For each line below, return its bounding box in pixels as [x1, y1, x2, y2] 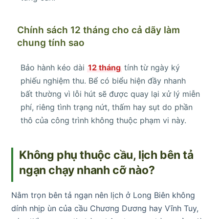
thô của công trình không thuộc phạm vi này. [21, 115, 186, 125]
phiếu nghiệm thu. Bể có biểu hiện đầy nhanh [21, 75, 186, 86]
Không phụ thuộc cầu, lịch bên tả [19, 148, 194, 162]
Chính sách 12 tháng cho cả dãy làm [17, 24, 180, 36]
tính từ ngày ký [122, 62, 180, 72]
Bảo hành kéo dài [21, 62, 87, 72]
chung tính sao [17, 37, 85, 48]
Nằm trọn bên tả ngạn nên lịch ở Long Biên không [11, 190, 195, 200]
